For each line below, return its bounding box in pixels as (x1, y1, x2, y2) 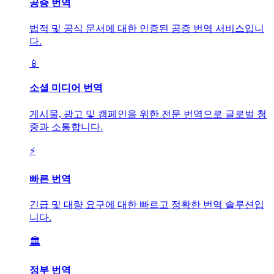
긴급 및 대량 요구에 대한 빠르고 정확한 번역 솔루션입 (29, 199, 264, 210)
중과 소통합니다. (29, 121, 103, 132)
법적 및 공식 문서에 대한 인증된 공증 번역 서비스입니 (29, 23, 264, 34)
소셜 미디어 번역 (29, 83, 103, 94)
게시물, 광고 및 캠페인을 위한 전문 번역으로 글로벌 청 (29, 108, 267, 119)
